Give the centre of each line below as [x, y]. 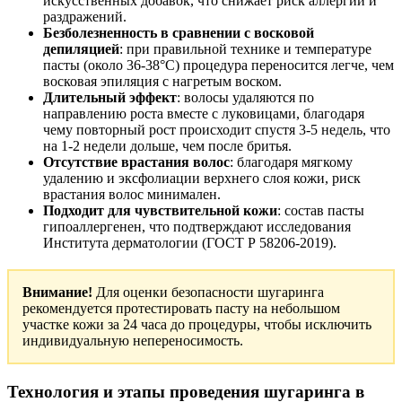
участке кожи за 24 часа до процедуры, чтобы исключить [197, 324]
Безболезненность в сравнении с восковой [179, 32]
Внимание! [57, 292]
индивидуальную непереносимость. [133, 340]
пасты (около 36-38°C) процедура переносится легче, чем [218, 65]
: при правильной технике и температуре [245, 48]
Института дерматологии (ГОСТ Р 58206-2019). [190, 242]
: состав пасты [321, 210]
